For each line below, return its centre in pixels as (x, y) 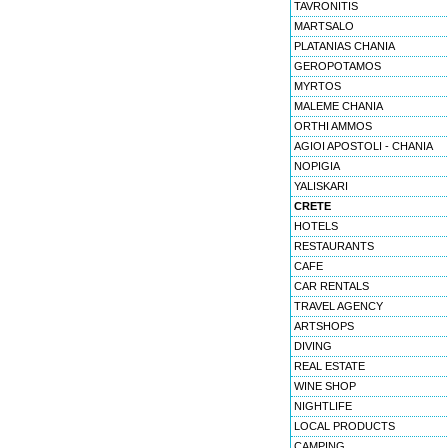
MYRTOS (317, 86)
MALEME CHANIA (338, 106)
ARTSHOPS (324, 326)
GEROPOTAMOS (337, 66)
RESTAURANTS (334, 246)
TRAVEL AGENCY (338, 306)
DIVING (313, 346)
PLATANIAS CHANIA (344, 46)
